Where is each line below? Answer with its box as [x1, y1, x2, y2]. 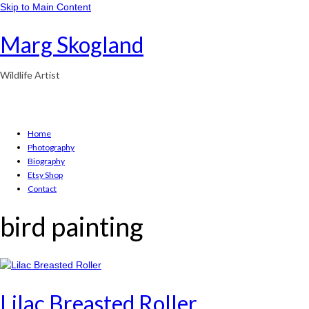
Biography [28, 156, 65, 166]
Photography [28, 142, 74, 152]
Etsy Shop [28, 170, 63, 180]
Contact [28, 183, 57, 194]
